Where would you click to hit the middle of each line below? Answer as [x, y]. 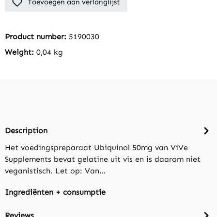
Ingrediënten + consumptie [55, 192]
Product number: [37, 37]
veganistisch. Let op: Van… [55, 171]
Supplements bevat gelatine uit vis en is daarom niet [103, 159]
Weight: [21, 52]
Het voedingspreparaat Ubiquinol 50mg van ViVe [96, 148]
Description [26, 130]
